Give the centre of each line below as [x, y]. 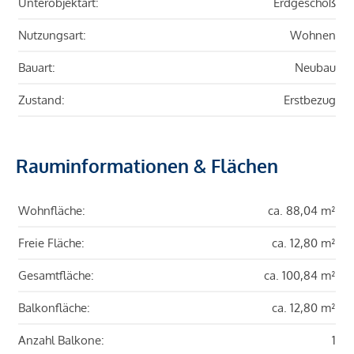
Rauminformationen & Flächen [147, 166]
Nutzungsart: [52, 36]
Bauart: [37, 68]
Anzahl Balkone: [61, 341]
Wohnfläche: [52, 211]
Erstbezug [310, 100]
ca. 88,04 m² [302, 211]
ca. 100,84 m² [300, 276]
